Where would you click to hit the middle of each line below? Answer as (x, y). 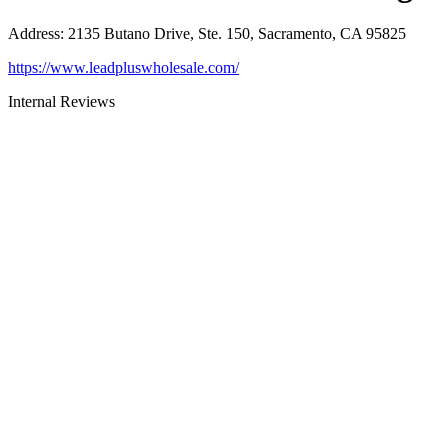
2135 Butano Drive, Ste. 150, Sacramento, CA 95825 (237, 34)
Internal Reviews (61, 102)
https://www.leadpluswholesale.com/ (123, 68)
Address (34, 34)
